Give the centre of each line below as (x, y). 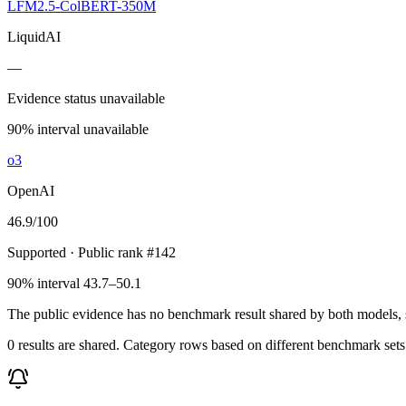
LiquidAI (34, 36)
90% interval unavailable (78, 129)
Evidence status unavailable (86, 98)
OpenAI (31, 190)
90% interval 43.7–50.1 (74, 283)
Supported (37, 252)
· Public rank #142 (121, 252)
